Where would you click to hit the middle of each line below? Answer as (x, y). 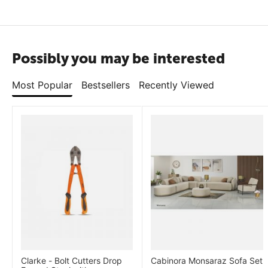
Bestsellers (106, 85)
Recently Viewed (176, 85)
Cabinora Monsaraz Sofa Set (207, 261)
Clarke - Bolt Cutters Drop (71, 261)
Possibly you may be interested (118, 58)
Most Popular (42, 85)
